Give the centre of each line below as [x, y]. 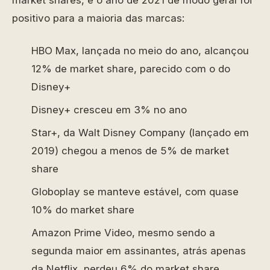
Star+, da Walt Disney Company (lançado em [140, 132]
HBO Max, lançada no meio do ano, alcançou [140, 50]
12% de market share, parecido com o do [131, 68]
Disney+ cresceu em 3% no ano [109, 109]
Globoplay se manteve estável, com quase [135, 191]
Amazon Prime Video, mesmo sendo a [123, 232]
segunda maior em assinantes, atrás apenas [139, 250]
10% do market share [83, 209]
